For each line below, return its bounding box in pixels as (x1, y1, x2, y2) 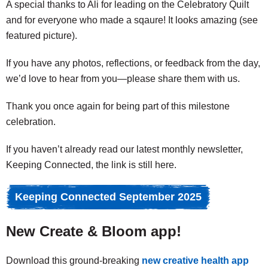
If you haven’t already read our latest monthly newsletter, (6, 144, 243, 154)
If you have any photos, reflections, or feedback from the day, (6, 58, 260, 68)
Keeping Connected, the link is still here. (6, 160, 176, 170)
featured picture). (6, 31, 77, 41)
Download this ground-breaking (6, 255, 142, 266)
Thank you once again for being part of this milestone (6, 101, 230, 111)
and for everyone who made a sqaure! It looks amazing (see (6, 15, 258, 25)
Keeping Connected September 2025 (15, 191, 202, 203)
